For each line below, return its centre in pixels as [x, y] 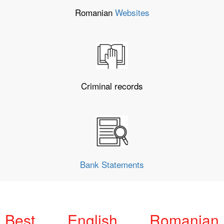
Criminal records [112, 86]
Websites [132, 12]
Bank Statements [112, 164]
